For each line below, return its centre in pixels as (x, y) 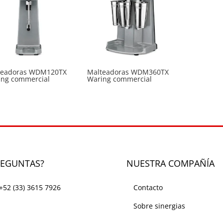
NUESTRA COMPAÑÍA (170, 164)
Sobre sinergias (159, 206)
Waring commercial (119, 79)
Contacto (148, 188)
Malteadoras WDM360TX (128, 72)
